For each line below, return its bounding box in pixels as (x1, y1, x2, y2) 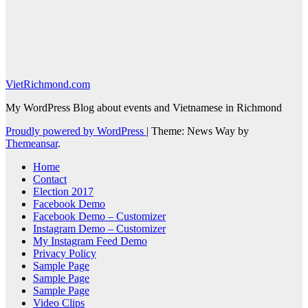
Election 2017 (33, 185, 93, 197)
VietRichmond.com (5, 78, 90, 90)
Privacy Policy (33, 247, 96, 259)
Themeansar (5, 137, 58, 149)
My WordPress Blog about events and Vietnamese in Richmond (5, 101, 282, 113)
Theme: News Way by (151, 124, 249, 137)
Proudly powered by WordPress (5, 124, 146, 137)
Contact (33, 173, 67, 185)
